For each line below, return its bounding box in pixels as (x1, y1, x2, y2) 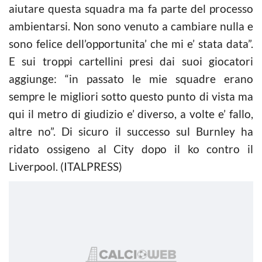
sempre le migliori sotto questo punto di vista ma (9, 89, 253, 103)
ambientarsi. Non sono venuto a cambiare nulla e (9, 19, 253, 33)
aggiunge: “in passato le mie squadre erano (9, 71, 253, 85)
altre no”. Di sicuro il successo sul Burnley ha (9, 124, 253, 138)
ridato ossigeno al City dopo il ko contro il (9, 142, 253, 156)
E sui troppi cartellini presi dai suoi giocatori (9, 54, 253, 68)
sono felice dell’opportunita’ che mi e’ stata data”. (9, 36, 253, 50)
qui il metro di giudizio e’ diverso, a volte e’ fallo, (9, 106, 253, 120)
